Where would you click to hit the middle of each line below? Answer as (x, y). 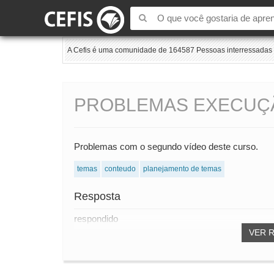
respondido (96, 219)
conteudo (120, 169)
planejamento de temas (182, 169)
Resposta (97, 197)
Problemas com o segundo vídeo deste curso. (166, 147)
